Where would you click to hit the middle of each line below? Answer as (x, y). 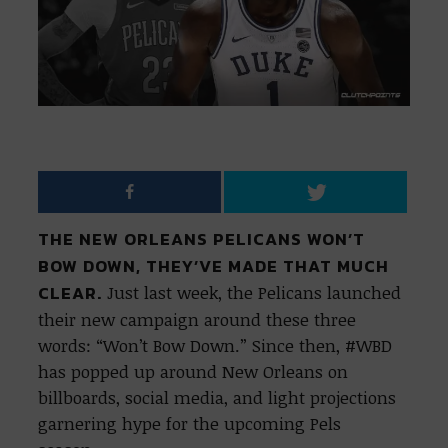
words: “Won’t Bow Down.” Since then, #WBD (215, 346)
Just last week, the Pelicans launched (252, 293)
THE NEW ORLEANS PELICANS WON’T (202, 240)
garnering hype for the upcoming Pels (190, 424)
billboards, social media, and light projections (217, 398)
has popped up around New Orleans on (193, 372)
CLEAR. (70, 294)
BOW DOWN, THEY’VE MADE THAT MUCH (214, 267)
